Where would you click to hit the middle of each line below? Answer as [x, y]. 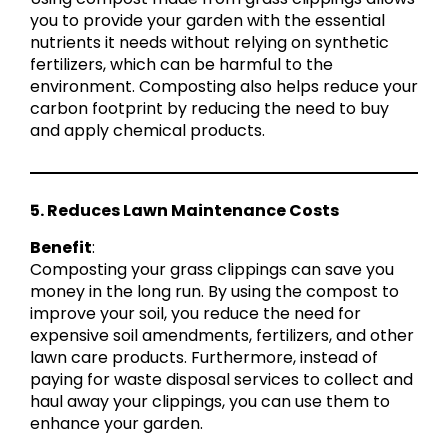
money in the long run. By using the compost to [214, 292]
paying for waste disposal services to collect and [221, 380]
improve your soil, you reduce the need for [195, 314]
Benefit [61, 248]
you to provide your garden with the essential [207, 20]
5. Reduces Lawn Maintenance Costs [184, 211]
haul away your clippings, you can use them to [210, 402]
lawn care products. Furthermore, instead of [204, 358]
